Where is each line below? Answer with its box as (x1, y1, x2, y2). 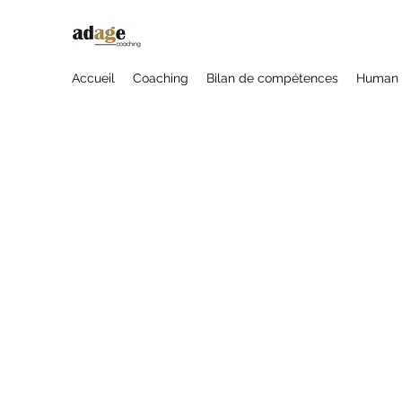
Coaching (133, 71, 188, 85)
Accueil (72, 71, 115, 85)
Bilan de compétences (206, 71, 338, 85)
